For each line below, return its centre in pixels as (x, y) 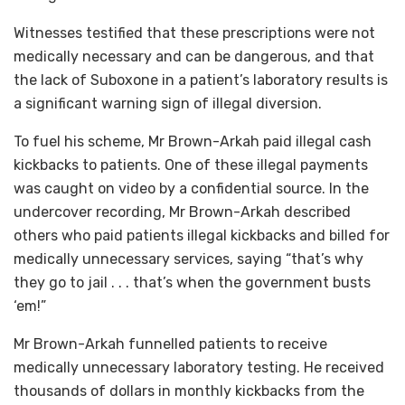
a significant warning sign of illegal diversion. (168, 103)
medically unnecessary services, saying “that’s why (188, 259)
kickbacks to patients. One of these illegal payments (191, 165)
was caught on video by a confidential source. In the (191, 188)
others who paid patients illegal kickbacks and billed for (202, 235)
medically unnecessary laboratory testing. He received (199, 367)
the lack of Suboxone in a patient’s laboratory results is (201, 80)
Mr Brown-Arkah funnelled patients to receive (170, 344)
